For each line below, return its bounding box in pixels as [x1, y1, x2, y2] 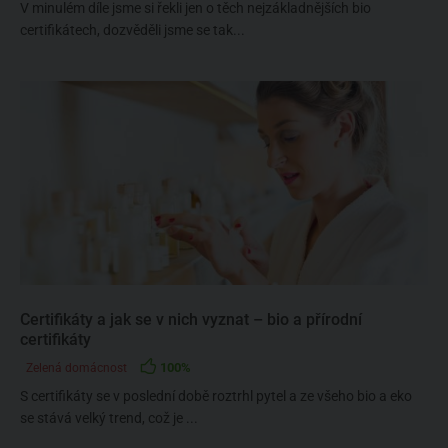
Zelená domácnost [26, 361, 127, 375]
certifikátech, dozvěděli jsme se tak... [20, 22, 245, 38]
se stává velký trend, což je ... [20, 410, 198, 426]
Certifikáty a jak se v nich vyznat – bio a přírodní [20, 310, 362, 329]
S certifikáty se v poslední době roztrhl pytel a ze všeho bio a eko [20, 388, 412, 404]
